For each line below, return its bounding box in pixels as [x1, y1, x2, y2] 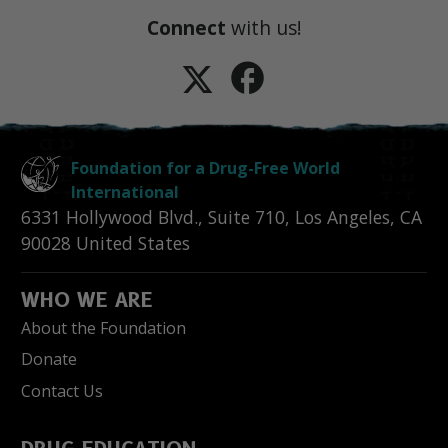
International [71, 180, 179, 203]
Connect [146, 13, 226, 41]
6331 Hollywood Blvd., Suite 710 [21, 204, 285, 229]
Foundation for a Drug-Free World [71, 156, 340, 179]
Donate [21, 348, 77, 371]
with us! [225, 13, 302, 41]
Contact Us [21, 380, 103, 403]
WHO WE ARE [21, 287, 153, 312]
